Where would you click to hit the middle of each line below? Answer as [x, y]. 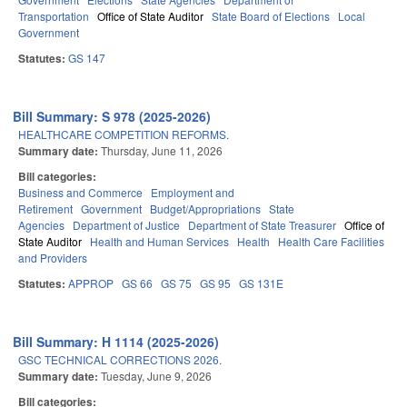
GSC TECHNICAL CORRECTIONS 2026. [120, 360]
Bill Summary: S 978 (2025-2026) [112, 117]
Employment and [193, 193]
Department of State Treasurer [262, 225]
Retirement [45, 209]
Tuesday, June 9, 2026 [156, 376]
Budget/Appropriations [205, 209]
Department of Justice [126, 225]
